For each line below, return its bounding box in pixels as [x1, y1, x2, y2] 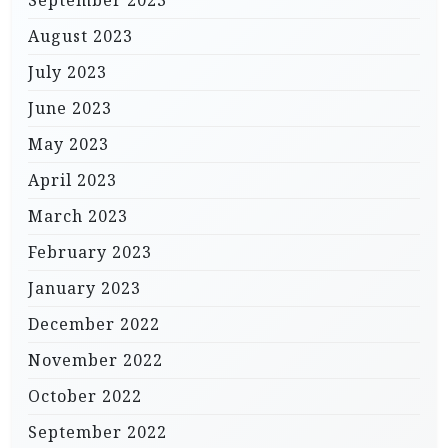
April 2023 [28, 169, 117, 191]
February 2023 [28, 241, 152, 263]
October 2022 [28, 385, 142, 407]
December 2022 [28, 313, 160, 335]
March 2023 [28, 205, 128, 227]
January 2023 [28, 277, 141, 299]
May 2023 [28, 133, 109, 155]
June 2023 [28, 97, 112, 119]
